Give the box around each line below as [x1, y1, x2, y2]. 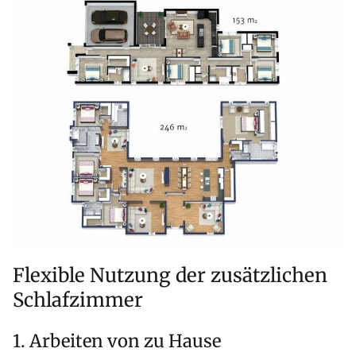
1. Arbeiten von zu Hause [13, 330, 221, 353]
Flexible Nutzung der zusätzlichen [13, 263, 327, 288]
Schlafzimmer [13, 288, 143, 313]
